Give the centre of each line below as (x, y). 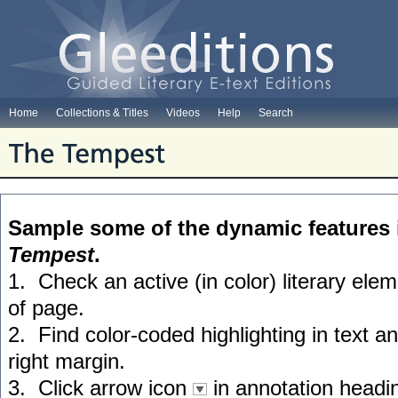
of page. (46, 308)
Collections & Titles (102, 113)
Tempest (51, 255)
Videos (183, 113)
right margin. (67, 361)
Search (276, 113)
